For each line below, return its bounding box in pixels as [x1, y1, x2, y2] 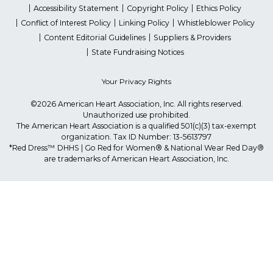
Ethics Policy [196, 4, 241, 13]
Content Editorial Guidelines [44, 33, 146, 43]
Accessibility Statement [34, 4, 119, 13]
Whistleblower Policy [177, 18, 255, 28]
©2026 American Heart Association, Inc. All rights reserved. [30, 99, 243, 108]
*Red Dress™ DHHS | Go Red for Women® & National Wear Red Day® [9, 143, 264, 152]
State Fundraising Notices [91, 48, 184, 57]
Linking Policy [118, 18, 169, 28]
